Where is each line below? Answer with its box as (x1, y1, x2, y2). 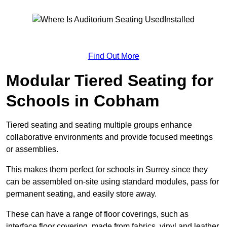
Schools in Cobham (6, 91, 159, 110)
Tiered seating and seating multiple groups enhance (6, 120, 192, 129)
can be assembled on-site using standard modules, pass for (6, 177, 219, 186)
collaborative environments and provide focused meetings (6, 132, 213, 141)
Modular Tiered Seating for (6, 71, 213, 90)
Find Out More (88, 51, 139, 60)
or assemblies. (6, 144, 58, 154)
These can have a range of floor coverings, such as (6, 209, 188, 218)
